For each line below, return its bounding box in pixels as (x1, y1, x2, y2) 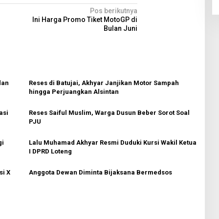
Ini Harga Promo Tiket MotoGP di (32, 15, 138, 23)
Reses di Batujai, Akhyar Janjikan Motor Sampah (28, 79, 179, 87)
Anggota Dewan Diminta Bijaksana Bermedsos (28, 168, 172, 176)
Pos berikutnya (90, 6, 138, 15)
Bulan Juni (104, 24, 138, 32)
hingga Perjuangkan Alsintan (28, 88, 119, 95)
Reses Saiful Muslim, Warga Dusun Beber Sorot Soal (28, 109, 190, 116)
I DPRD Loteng (28, 147, 72, 155)
